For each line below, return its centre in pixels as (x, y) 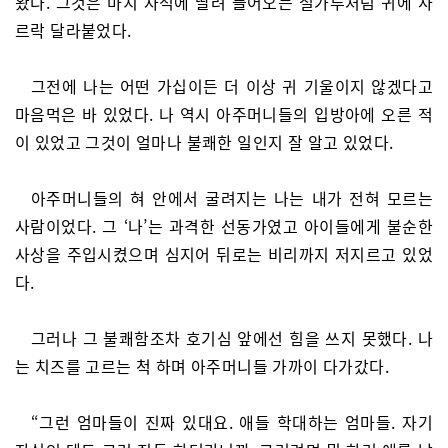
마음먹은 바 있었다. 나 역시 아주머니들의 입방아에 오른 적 (224, 114)
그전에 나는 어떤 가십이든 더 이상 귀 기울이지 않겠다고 (232, 86)
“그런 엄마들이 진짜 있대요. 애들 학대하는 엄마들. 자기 (232, 422)
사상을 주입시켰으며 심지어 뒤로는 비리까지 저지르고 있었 (224, 254)
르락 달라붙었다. (73, 30)
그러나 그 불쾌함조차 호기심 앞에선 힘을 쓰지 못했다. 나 (232, 338)
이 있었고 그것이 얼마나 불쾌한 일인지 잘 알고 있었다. (204, 142)
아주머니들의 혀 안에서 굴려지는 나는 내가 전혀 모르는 (232, 198)
